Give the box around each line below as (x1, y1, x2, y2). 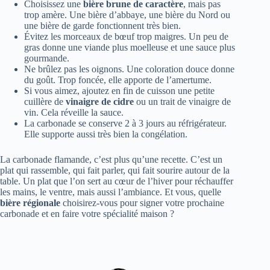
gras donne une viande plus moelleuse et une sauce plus (24, 42, 235, 52)
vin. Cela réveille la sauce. (24, 107, 124, 118)
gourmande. (24, 52, 69, 63)
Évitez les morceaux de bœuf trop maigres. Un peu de (24, 31, 228, 42)
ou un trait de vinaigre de (134, 96, 231, 107)
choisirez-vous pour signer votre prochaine (60, 197, 224, 208)
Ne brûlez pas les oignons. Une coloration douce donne (24, 63, 234, 74)
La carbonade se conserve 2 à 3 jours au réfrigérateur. (24, 118, 227, 128)
